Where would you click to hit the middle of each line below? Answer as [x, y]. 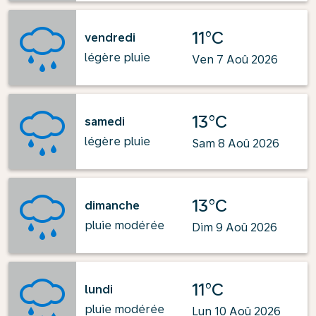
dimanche [112, 205]
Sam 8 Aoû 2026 [236, 144]
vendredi [110, 37]
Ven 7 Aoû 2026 [235, 60]
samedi [105, 121]
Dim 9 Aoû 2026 [235, 227]
